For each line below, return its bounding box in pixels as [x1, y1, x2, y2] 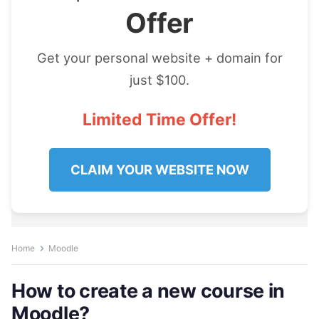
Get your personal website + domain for [36, 50, 283, 66]
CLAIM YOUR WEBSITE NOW [70, 162, 249, 177]
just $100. [130, 72, 189, 88]
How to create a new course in [11, 279, 286, 302]
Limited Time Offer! [83, 110, 236, 130]
